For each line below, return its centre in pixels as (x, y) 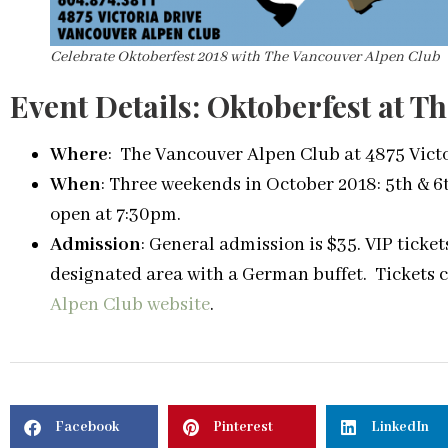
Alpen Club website (130, 304)
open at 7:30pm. (115, 214)
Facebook (87, 427)
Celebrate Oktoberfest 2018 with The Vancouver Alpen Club (245, 56)
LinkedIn (400, 427)
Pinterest (243, 427)
